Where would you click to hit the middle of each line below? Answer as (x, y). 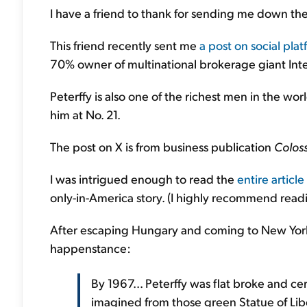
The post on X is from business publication (162, 146)
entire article (271, 179)
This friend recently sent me (125, 45)
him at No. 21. (85, 114)
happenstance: (90, 248)
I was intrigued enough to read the (144, 179)
